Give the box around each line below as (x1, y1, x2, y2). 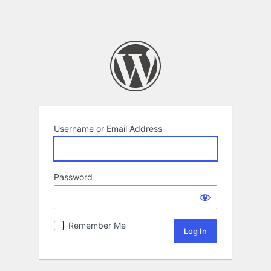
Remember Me (68, 220, 126, 231)
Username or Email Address (54, 123, 162, 134)
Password (54, 172, 93, 183)
